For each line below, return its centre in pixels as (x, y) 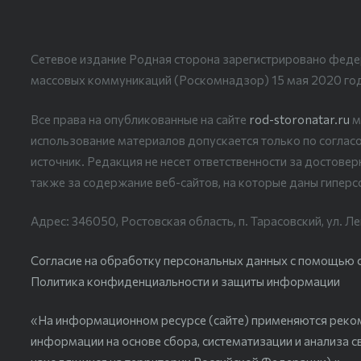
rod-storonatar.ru (299, 119)
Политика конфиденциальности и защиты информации (185, 281)
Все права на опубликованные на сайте (139, 119)
